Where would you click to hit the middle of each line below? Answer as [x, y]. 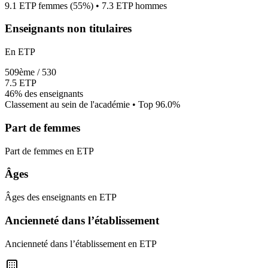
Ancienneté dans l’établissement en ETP [81, 243]
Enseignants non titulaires [68, 29]
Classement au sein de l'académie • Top [79, 105]
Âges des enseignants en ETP [61, 197]
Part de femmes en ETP [49, 151]
